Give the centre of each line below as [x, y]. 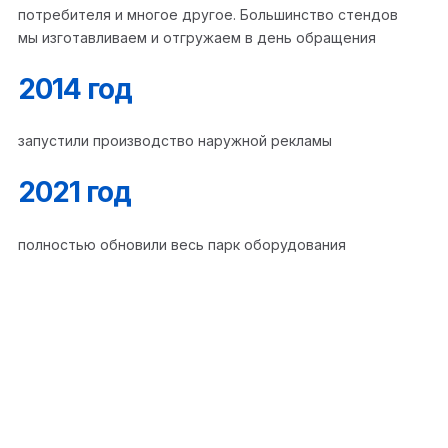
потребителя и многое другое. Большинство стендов [208, 14]
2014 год [75, 88]
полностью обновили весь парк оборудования [182, 244]
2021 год [74, 192]
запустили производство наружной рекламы [175, 141]
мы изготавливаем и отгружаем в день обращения [197, 37]
